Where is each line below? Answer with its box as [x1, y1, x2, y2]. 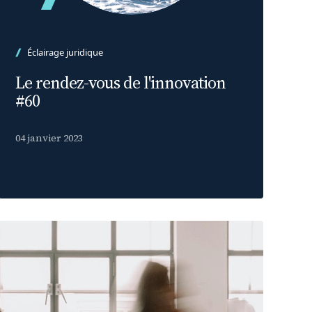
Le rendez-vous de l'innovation [15, 71, 226, 94]
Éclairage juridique [27, 46, 103, 58]
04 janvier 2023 [15, 131, 83, 145]
